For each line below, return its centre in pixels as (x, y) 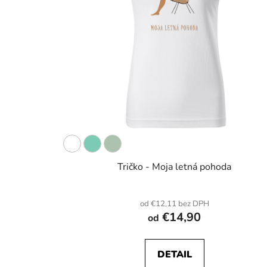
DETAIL (174, 255)
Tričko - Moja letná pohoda (175, 167)
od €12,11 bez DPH (174, 204)
